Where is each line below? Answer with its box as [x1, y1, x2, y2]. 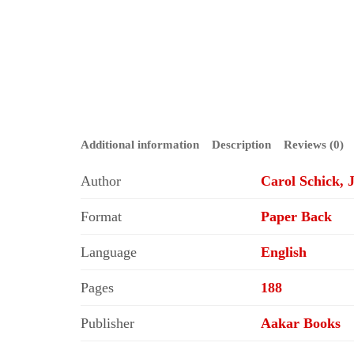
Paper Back [261, 208, 332, 224]
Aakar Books [261, 314, 341, 331]
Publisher [81, 314, 134, 331]
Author [81, 172, 121, 189]
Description [212, 137, 271, 151]
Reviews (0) [284, 137, 344, 151]
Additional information [81, 137, 199, 151]
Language [81, 243, 137, 260]
